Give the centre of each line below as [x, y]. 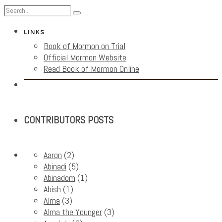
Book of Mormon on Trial [84, 46]
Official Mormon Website [85, 57]
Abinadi [55, 166]
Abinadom [59, 178]
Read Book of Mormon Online [91, 69]
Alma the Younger [73, 212]
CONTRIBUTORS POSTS [69, 120]
